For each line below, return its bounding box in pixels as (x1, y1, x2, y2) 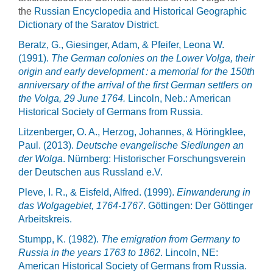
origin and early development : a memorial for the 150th (18, 66, 255, 77)
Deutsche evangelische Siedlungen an (76, 140, 244, 151)
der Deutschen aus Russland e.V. (18, 166, 163, 177)
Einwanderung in (177, 186, 250, 197)
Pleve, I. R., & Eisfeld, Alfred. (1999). (18, 186, 177, 197)
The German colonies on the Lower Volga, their (51, 52, 254, 63)
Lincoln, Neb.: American (126, 93, 231, 104)
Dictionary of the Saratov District (18, 19, 157, 30)
